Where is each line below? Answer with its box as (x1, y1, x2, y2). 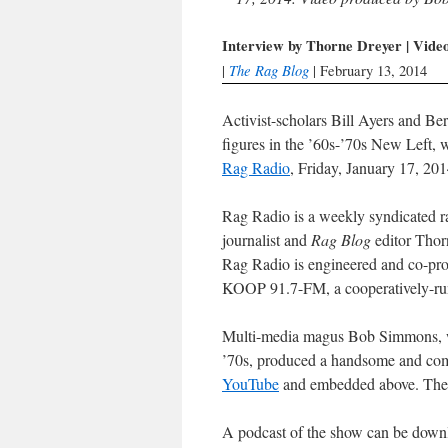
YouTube (222, 373, 279, 394)
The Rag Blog (229, 60, 309, 80)
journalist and (222, 229, 311, 250)
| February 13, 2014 (309, 61, 427, 80)
